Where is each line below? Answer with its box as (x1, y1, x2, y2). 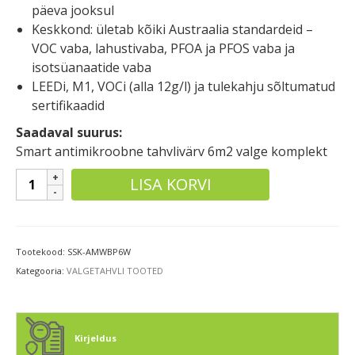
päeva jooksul (32, 2, 114, 20)
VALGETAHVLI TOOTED (67, 265, 163, 277)
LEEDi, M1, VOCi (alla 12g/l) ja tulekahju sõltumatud (32, 78, 335, 96)
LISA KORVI (129, 174, 212, 196)
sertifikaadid (32, 97, 105, 115)
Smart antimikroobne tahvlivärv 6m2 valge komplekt (16, 143, 327, 161)
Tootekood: (16, 246, 67, 258)
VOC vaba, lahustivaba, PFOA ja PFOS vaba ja (32, 40, 295, 58)
